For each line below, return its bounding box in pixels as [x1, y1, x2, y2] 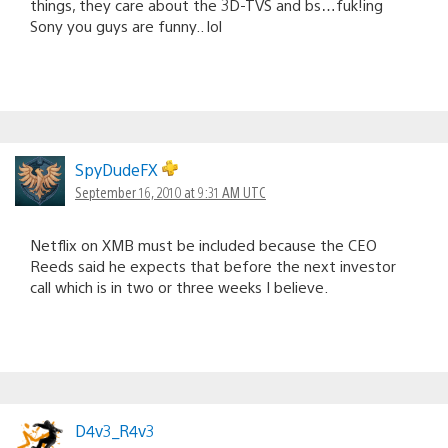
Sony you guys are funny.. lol [30, 15, 222, 35]
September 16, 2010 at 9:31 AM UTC [75, 182, 266, 201]
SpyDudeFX [75, 158, 162, 180]
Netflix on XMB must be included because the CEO [30, 234, 377, 254]
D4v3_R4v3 [75, 419, 155, 441]
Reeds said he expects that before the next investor [30, 255, 396, 275]
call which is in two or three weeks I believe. [30, 276, 328, 296]
